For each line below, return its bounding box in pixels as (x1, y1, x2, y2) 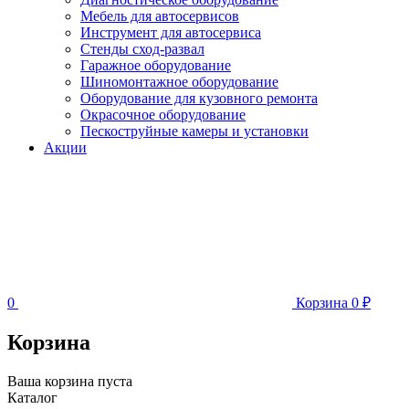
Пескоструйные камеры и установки (80, 123, 309, 139)
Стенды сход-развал (80, 41, 204, 57)
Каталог (7, 389, 58, 405)
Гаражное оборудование (80, 58, 231, 73)
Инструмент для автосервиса (80, 25, 261, 40)
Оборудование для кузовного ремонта (80, 90, 318, 106)
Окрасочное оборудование (80, 107, 246, 122)
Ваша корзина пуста (7, 372, 132, 389)
